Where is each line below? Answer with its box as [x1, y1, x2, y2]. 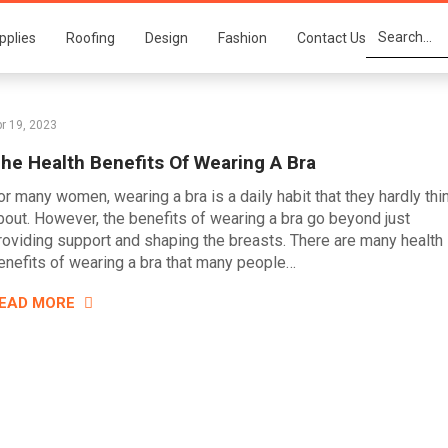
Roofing [66, 30, 115, 46]
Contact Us [297, 30, 366, 46]
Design [145, 30, 188, 46]
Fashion [218, 30, 267, 46]
